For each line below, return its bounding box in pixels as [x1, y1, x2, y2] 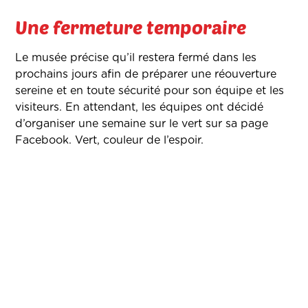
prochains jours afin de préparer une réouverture [15, 69, 277, 80]
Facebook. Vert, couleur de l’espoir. [15, 135, 208, 146]
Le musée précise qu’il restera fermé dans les [15, 52, 257, 64]
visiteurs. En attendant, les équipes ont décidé [15, 102, 264, 113]
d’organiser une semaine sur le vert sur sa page [15, 118, 269, 130]
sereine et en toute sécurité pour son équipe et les [15, 85, 285, 97]
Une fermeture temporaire [15, 16, 247, 38]
